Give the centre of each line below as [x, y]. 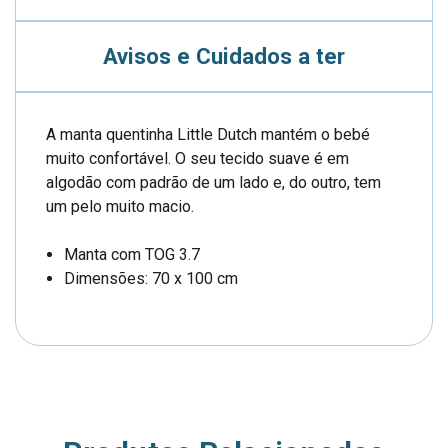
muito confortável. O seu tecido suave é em [197, 158]
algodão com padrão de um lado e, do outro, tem [213, 182]
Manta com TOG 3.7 [132, 254]
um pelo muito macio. [120, 206]
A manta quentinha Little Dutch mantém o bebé [208, 134]
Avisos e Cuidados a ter [224, 55]
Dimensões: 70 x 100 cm [151, 278]
